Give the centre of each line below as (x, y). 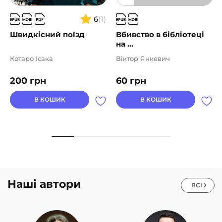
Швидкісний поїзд (47, 35)
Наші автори (44, 184)
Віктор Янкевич (143, 59)
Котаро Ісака (31, 59)
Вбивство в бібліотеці (160, 35)
